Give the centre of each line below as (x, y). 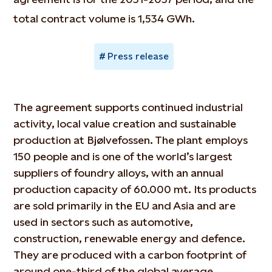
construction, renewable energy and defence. (130, 238)
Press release (138, 56)
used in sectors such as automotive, (104, 222)
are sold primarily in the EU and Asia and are (125, 206)
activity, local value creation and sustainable (125, 124)
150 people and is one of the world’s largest (123, 156)
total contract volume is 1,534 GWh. (104, 19)
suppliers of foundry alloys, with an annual (119, 173)
